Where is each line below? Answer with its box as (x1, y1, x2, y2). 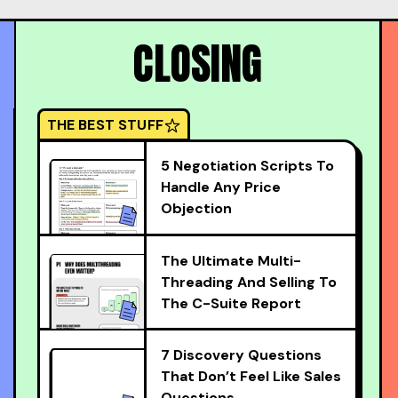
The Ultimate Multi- (160, 251, 301, 270)
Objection (160, 199, 232, 218)
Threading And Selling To (160, 272, 337, 291)
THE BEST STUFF (46, 115, 163, 134)
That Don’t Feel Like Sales (160, 367, 341, 386)
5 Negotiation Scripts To (160, 156, 334, 175)
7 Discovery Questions (160, 346, 322, 364)
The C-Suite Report (160, 293, 301, 313)
